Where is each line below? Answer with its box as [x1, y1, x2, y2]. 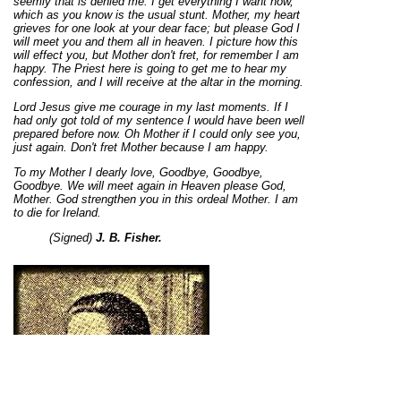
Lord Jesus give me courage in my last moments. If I [13, 100, 288, 115]
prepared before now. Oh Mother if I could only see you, [13, 127, 301, 141]
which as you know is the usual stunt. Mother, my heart [13, 8, 300, 22]
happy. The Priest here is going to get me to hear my [13, 62, 286, 76]
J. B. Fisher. [96, 231, 162, 245]
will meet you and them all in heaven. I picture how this [13, 35, 298, 49]
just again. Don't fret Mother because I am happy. [13, 141, 269, 155]
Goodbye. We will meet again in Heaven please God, [13, 179, 286, 193]
